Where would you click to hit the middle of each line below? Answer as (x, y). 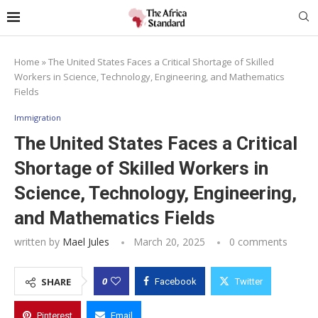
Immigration (38, 117)
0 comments (258, 241)
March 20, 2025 (169, 241)
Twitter (249, 281)
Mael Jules (86, 241)
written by (38, 241)
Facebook (176, 281)
